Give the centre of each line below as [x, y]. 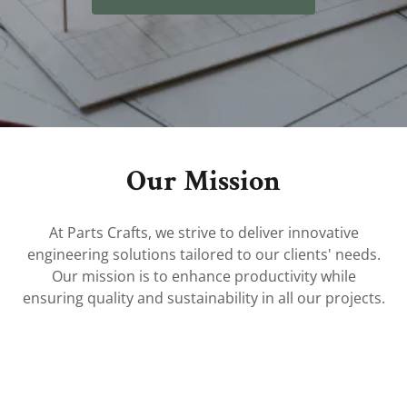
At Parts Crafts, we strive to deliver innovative [203, 233]
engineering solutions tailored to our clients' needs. [203, 254]
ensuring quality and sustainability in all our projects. [203, 298]
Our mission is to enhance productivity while [203, 276]
